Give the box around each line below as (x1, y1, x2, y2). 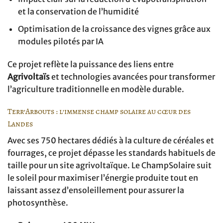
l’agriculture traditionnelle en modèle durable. (7, 84, 184, 94)
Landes (7, 118, 33, 130)
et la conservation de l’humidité (17, 6, 139, 17)
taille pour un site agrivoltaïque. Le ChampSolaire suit (7, 160, 212, 171)
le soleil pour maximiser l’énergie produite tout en (7, 173, 198, 183)
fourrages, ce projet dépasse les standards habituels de (7, 148, 216, 158)
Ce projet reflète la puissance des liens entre (7, 59, 174, 69)
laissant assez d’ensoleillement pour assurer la (7, 185, 184, 196)
